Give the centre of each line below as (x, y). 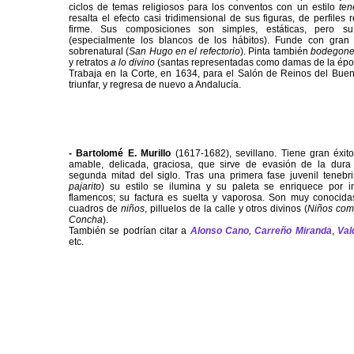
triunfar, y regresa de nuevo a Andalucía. (155, 85)
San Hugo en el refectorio (185, 52)
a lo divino (133, 63)
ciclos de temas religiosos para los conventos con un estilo (202, 8)
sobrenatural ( (99, 52)
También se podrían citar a (130, 231)
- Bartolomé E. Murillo (120, 154)
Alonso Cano (220, 231)
